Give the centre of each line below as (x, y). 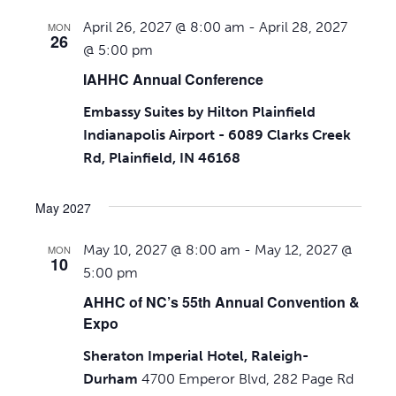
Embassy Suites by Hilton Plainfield (199, 112)
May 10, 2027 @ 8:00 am (161, 250)
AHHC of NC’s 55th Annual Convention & (221, 302)
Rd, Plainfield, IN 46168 (161, 158)
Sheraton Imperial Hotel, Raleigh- (195, 356)
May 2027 (63, 208)
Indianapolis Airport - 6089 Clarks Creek (217, 135)
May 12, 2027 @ (303, 250)
